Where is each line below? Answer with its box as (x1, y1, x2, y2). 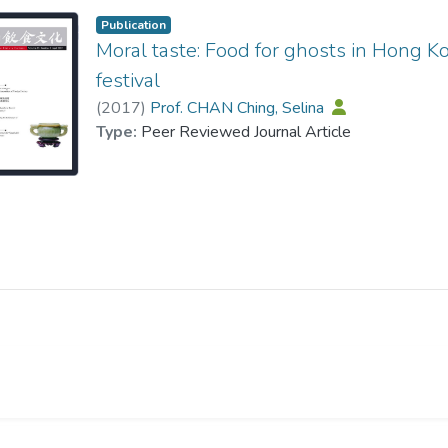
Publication (101, 17, 167, 34)
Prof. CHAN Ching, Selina (150, 97, 329, 120)
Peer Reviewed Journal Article (141, 121, 352, 144)
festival (96, 67, 161, 95)
